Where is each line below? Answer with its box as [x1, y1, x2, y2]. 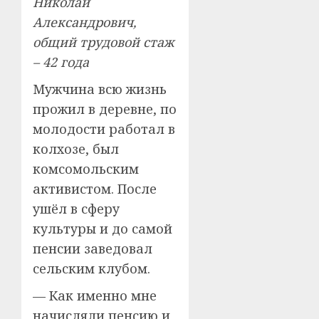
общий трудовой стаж [33, 33, 174, 51]
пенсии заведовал [33, 240, 152, 258]
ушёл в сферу [33, 200, 120, 218]
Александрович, [33, 14, 136, 31]
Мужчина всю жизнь [33, 80, 167, 98]
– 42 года [33, 53, 89, 71]
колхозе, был [33, 140, 119, 158]
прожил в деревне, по [33, 100, 177, 118]
